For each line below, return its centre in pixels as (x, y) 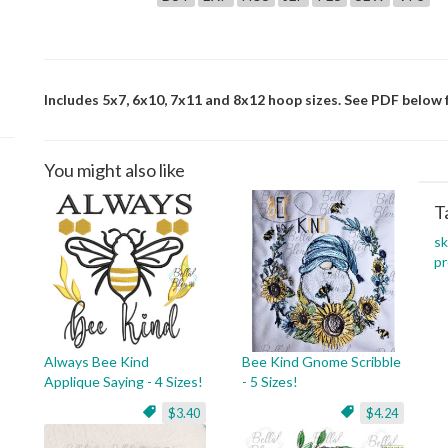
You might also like (114, 170)
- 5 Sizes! (270, 381)
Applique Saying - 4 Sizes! (123, 381)
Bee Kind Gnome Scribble (321, 361)
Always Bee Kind (96, 361)
